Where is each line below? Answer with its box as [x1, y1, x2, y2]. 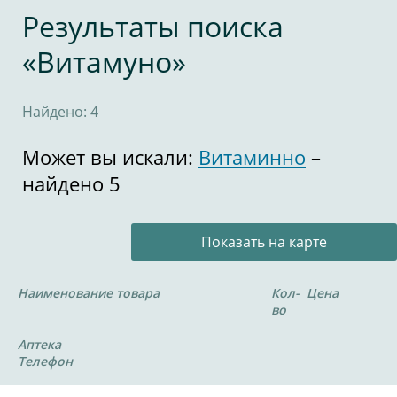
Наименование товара [18, 284, 160, 301]
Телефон [18, 353, 73, 370]
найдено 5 [22, 170, 121, 197]
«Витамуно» [22, 43, 186, 81]
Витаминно [198, 144, 306, 170]
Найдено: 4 [22, 102, 98, 121]
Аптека [18, 336, 61, 353]
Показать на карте [201, 232, 327, 252]
